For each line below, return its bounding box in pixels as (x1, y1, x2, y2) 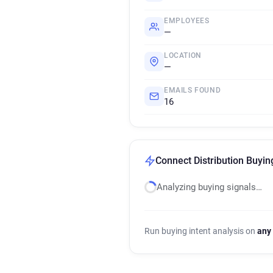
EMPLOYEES (164, 16, 210, 25)
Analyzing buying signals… (157, 182, 262, 193)
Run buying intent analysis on (144, 226, 257, 236)
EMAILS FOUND (164, 86, 221, 94)
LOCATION (164, 51, 202, 60)
